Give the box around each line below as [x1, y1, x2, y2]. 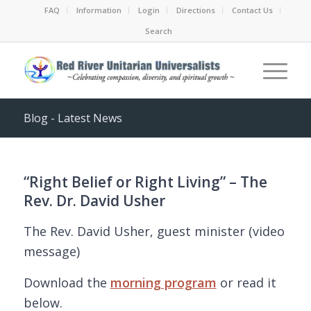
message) [23, 243, 80, 260]
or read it [216, 274, 276, 291]
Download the [23, 274, 110, 291]
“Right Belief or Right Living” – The [23, 172, 267, 192]
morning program [110, 274, 217, 291]
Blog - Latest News [23, 110, 122, 126]
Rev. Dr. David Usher [23, 191, 165, 210]
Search [145, 26, 173, 36]
